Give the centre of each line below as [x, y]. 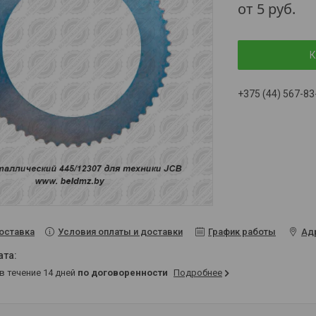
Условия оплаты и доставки [120, 232]
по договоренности [123, 273]
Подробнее [198, 273]
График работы [242, 232]
